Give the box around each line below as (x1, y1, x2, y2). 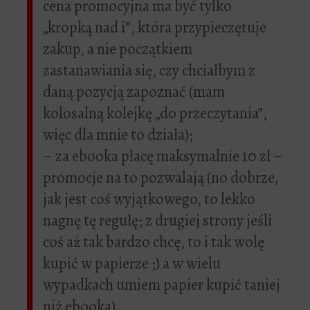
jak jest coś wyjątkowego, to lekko (43, 188, 255, 210)
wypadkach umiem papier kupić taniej (43, 274, 280, 296)
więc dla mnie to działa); (43, 124, 193, 146)
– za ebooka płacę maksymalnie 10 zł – (43, 145, 283, 167)
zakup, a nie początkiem (43, 38, 192, 60)
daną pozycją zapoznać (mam (43, 81, 225, 103)
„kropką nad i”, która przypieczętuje (43, 17, 266, 39)
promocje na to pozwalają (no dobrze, (43, 167, 278, 189)
